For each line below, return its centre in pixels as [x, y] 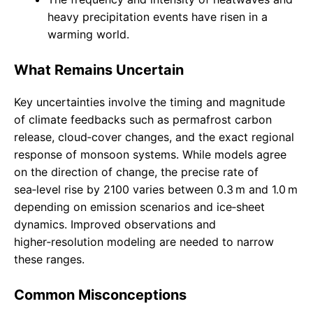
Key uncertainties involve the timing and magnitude [150, 102]
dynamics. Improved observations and [115, 225]
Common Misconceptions [100, 295]
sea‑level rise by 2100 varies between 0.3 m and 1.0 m [156, 190]
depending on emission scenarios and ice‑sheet [139, 207]
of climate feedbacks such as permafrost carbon [143, 120]
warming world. [88, 35]
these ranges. [49, 260]
